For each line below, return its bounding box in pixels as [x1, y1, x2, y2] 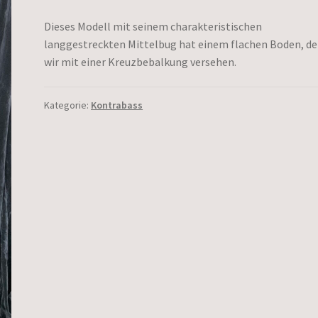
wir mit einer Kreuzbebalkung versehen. [44, 54, 237, 69]
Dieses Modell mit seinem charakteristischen [44, 18, 263, 33]
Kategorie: [44, 99, 92, 112]
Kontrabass [91, 99, 143, 112]
